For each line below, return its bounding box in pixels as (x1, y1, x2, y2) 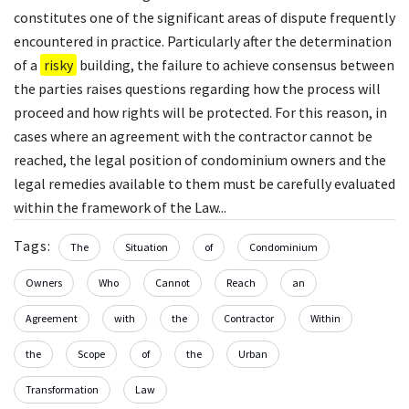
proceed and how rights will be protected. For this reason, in (14, 103, 387, 122)
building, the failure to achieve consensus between (77, 56, 394, 75)
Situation (125, 240, 168, 255)
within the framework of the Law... (14, 198, 226, 217)
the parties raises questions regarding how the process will (14, 79, 381, 99)
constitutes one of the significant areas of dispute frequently (14, 8, 395, 27)
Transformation (26, 383, 99, 397)
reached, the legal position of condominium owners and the (14, 151, 386, 170)
